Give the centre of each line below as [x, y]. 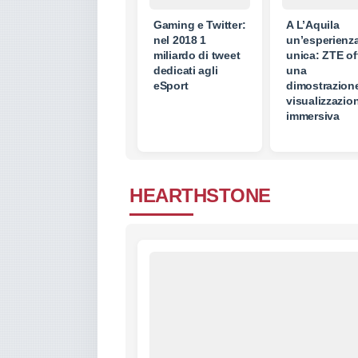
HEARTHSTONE [200, 196]
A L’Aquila [313, 25]
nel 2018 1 [180, 40]
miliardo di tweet [197, 56]
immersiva [313, 116]
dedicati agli [186, 71]
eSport [171, 86]
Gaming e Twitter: [200, 25]
